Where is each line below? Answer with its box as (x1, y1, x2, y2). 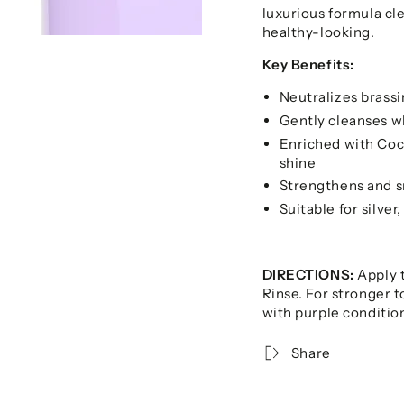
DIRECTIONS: (262, 265, 354, 283)
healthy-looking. (262, 23, 375, 41)
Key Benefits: (262, 56, 354, 73)
